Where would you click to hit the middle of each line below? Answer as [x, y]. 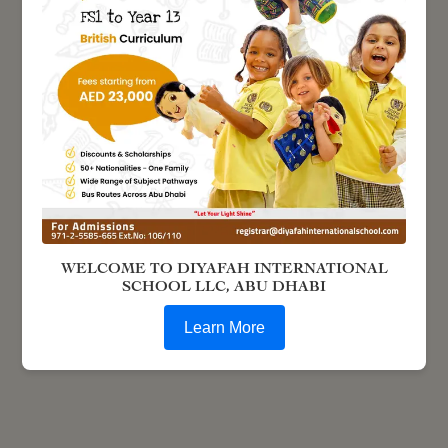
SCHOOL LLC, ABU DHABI [224, 285]
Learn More [224, 327]
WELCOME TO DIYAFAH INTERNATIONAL [224, 267]
